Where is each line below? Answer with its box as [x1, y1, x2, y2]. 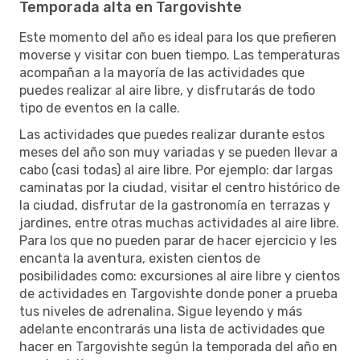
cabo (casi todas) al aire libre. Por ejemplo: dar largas [19, 162, 333, 178]
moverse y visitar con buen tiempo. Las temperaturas [19, 47, 340, 63]
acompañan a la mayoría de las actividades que [19, 64, 305, 80]
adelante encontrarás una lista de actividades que [19, 321, 325, 337]
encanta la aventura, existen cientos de [19, 250, 260, 266]
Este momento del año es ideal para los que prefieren [19, 29, 337, 45]
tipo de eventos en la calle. [19, 100, 180, 116]
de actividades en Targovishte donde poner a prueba [19, 285, 337, 301]
